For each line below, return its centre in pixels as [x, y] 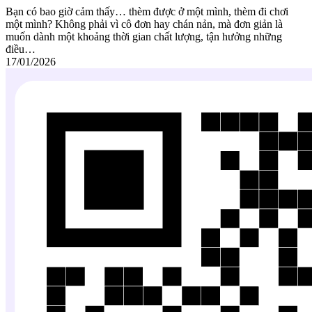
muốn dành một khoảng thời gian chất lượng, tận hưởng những [144, 37]
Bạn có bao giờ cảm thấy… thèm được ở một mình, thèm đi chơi [147, 12]
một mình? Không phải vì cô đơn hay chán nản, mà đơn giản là [144, 24]
